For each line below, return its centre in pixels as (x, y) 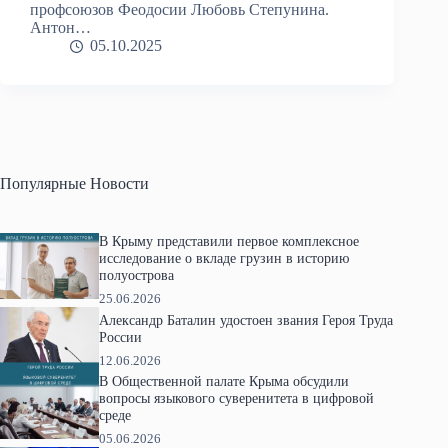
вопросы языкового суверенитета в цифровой (236, 398)
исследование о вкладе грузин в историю (223, 258)
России (120, 336)
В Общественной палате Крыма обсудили (223, 381)
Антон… (60, 28)
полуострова (136, 275)
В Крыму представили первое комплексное (228, 241)
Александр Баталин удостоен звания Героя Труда (245, 319)
